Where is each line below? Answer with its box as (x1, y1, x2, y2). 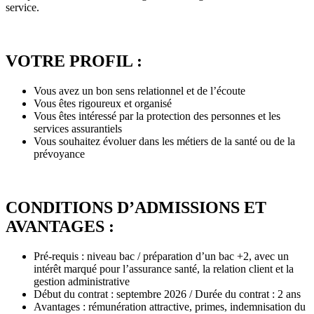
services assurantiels (34, 122, 122, 135)
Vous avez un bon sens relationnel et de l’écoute (34, 84, 245, 97)
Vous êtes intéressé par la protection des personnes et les (34, 109, 280, 122)
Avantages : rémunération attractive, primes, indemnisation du (34, 300, 306, 313)
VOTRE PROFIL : (6, 51, 142, 70)
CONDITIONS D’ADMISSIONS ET (6, 198, 266, 217)
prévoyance (34, 147, 85, 160)
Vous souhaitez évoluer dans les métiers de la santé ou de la (34, 135, 295, 147)
